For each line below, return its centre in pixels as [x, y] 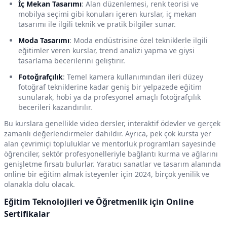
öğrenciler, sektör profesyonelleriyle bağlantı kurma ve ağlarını [111, 154]
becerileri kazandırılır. [55, 107]
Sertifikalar [27, 214]
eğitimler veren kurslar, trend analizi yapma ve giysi [106, 51]
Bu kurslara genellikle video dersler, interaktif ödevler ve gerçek [112, 124]
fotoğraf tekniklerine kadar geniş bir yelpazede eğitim [110, 87]
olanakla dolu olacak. [40, 184]
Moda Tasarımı [44, 41]
